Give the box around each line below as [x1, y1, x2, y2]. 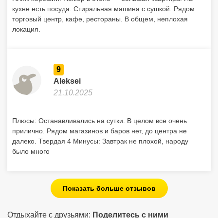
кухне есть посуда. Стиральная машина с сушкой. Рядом [12, 5, 195, 13]
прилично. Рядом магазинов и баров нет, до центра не [12, 127, 187, 135]
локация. [12, 25, 40, 33]
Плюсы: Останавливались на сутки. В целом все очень [12, 117, 187, 125]
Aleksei [54, 77, 81, 85]
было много [12, 147, 50, 155]
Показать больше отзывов [62, 184, 156, 192]
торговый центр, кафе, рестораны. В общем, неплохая [12, 15, 188, 23]
